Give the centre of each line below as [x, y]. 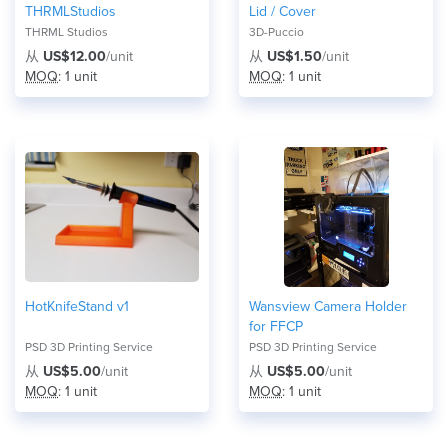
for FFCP [276, 326]
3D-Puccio [276, 32]
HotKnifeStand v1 [77, 306]
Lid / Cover [282, 11]
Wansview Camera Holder [328, 306]
